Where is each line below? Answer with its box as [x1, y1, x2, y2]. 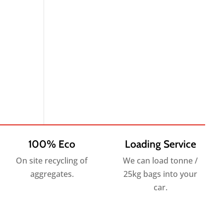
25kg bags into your [123, 168, 198, 180]
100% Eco [28, 138, 76, 151]
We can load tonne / [123, 155, 198, 166]
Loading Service [124, 138, 196, 151]
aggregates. [30, 168, 74, 180]
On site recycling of [16, 155, 88, 166]
